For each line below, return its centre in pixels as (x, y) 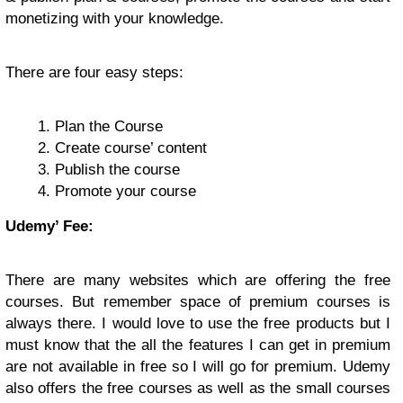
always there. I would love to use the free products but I (198, 323)
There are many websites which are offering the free (198, 280)
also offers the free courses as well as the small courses (198, 388)
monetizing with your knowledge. (115, 18)
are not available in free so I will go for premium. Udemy (198, 367)
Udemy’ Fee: (49, 226)
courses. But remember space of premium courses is (198, 302)
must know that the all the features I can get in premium (198, 345)
